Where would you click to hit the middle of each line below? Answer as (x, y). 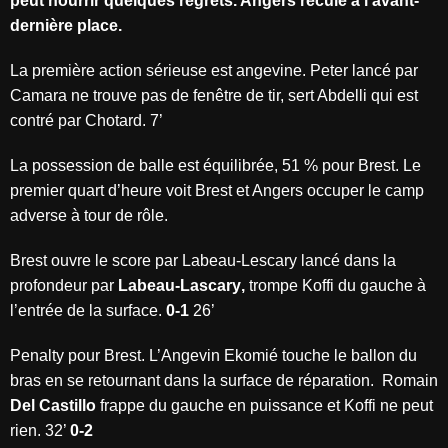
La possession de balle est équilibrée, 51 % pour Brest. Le (215, 165)
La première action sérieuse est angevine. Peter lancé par (214, 70)
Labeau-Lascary (179, 285)
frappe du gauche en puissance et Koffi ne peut (264, 405)
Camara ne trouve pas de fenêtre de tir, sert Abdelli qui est (214, 95)
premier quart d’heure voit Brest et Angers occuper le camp (217, 190)
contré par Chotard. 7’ (86, 120)
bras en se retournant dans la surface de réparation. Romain (224, 380)
